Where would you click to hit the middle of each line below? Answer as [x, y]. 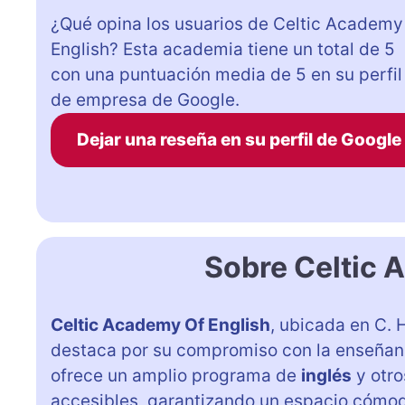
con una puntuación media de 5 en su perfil [226, 74]
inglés [326, 375]
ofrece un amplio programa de [176, 375]
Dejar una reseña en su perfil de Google [239, 139]
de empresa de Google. [145, 99]
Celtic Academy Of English [160, 325]
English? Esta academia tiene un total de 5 [223, 49]
